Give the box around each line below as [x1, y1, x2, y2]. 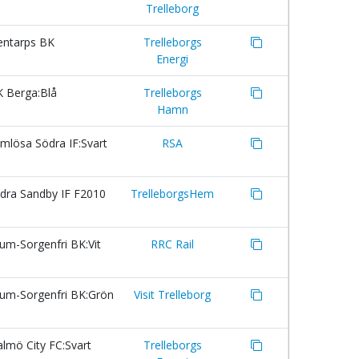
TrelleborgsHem [131, 186, 214, 201]
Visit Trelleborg [134, 287, 211, 302]
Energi [156, 51, 188, 67]
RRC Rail [151, 236, 194, 252]
